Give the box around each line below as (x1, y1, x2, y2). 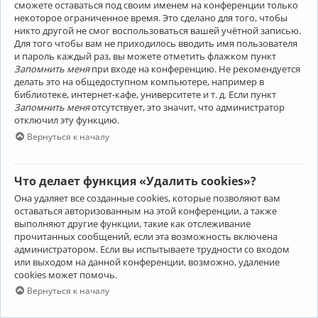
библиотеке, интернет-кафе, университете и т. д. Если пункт (14, 88, 276, 102)
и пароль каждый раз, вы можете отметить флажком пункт (14, 50, 276, 63)
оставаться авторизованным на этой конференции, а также (14, 204, 277, 217)
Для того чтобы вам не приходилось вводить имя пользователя (14, 37, 297, 50)
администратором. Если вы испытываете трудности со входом (14, 242, 290, 256)
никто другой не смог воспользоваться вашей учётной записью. (14, 24, 301, 38)
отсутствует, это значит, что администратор (89, 101, 285, 114)
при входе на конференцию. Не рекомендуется (89, 62, 300, 76)
